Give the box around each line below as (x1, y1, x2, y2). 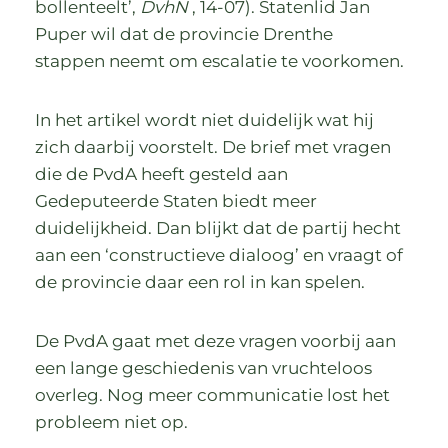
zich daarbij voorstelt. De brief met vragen (35, 136, 392, 157)
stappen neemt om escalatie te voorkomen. (35, 50, 405, 71)
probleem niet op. (35, 411, 189, 432)
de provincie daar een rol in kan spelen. (35, 271, 366, 292)
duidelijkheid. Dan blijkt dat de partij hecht (35, 217, 402, 238)
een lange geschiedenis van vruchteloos (35, 357, 373, 378)
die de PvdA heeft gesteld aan (35, 163, 289, 184)
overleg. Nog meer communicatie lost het (35, 384, 391, 405)
